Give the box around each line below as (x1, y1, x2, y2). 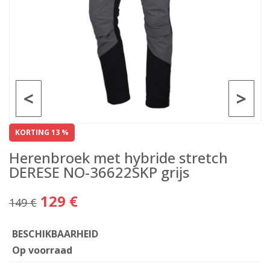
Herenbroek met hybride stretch (9, 148, 228, 168)
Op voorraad (12, 243, 72, 257)
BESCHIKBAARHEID (12, 227, 98, 240)
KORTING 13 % (15, 127, 69, 137)
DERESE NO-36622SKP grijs (9, 162, 189, 182)
